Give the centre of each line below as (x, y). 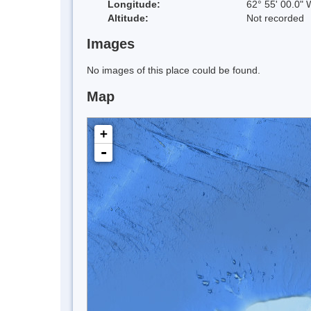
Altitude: (128, 18)
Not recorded (275, 18)
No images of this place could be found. (174, 70)
